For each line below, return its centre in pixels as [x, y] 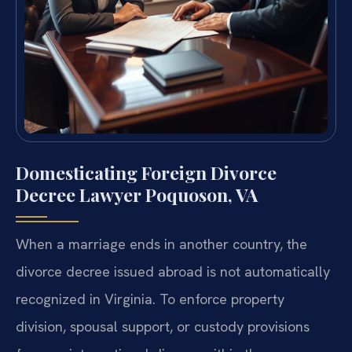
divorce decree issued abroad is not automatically [173, 272]
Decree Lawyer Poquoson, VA [137, 195]
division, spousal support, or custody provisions [163, 327]
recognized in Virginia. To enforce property [150, 299]
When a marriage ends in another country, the [161, 244]
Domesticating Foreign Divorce [146, 173]
